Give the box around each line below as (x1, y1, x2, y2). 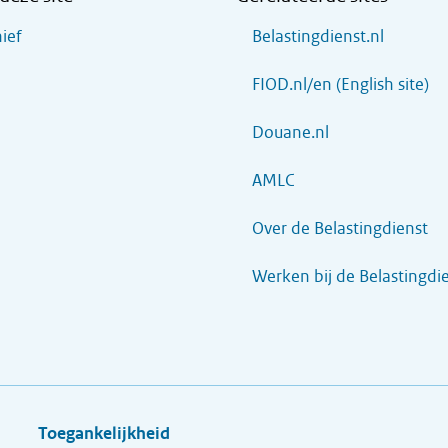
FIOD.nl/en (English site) (252, 74, 429, 95)
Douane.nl (252, 122, 329, 143)
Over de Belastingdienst (252, 218, 428, 239)
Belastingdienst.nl (252, 26, 384, 47)
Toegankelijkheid (38, 423, 170, 444)
